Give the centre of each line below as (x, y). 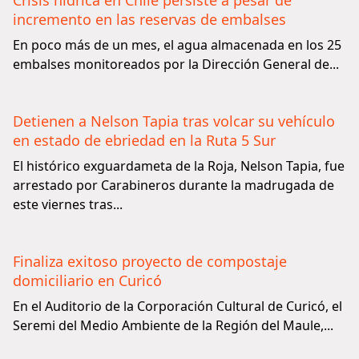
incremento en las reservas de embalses (149, 19)
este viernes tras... (68, 204)
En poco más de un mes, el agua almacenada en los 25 (177, 45)
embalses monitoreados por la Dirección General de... (176, 64)
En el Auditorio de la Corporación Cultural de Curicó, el (177, 306)
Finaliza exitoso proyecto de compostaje (150, 261)
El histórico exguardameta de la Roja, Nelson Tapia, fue (179, 166)
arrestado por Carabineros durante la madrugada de (173, 185)
